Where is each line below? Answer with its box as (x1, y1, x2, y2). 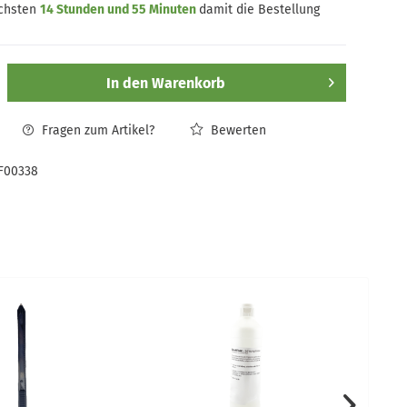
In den (105, 74, 148, 92)
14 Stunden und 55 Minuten (39, 2, 199, 17)
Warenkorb (151, 74, 225, 92)
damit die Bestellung (198, 2, 320, 17)
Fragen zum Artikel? (37, 123, 154, 138)
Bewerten (206, 123, 266, 138)
